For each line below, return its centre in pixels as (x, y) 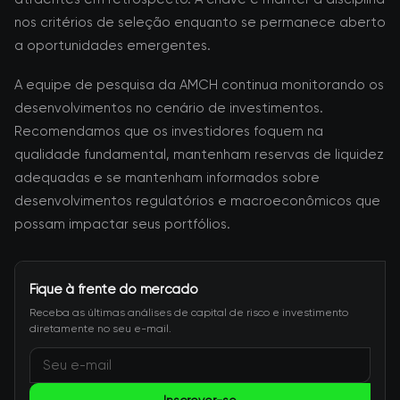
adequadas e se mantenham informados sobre (167, 178)
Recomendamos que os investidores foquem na (169, 131)
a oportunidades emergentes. (112, 46)
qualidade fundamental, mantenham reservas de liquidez (199, 154)
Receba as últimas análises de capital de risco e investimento (189, 312)
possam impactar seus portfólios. (122, 224)
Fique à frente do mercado (114, 289)
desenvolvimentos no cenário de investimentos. (169, 108)
